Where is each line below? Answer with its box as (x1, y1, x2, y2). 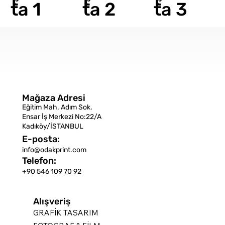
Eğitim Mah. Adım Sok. (22, 103, 93, 112)
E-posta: (22, 134, 60, 145)
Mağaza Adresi (22, 92, 85, 103)
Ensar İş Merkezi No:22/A (22, 113, 102, 122)
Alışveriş (33, 196, 71, 207)
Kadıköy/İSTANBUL (22, 122, 84, 131)
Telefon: (22, 155, 57, 166)
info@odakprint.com (22, 146, 87, 155)
